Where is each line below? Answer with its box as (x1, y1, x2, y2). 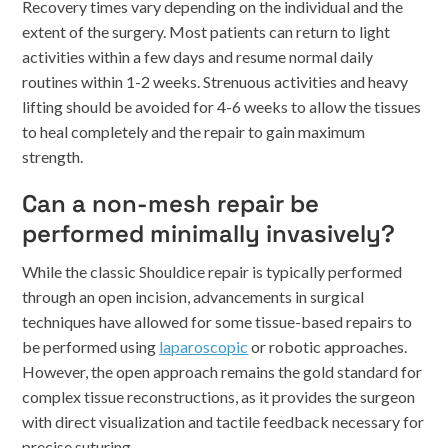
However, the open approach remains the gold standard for (22, 362, 423, 381)
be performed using (22, 337, 160, 356)
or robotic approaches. (248, 337, 408, 356)
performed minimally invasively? (22, 218, 396, 249)
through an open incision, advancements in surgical (22, 287, 365, 306)
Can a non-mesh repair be (22, 188, 320, 219)
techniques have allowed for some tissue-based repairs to (22, 312, 413, 331)
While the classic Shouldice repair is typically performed (22, 262, 403, 281)
